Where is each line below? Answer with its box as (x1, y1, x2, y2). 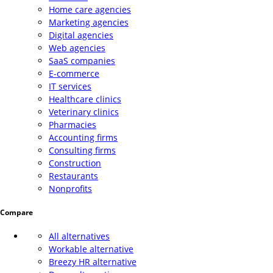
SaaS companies (49, 55, 115, 67)
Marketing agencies (49, 16, 129, 29)
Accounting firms (49, 132, 118, 144)
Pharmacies (49, 119, 96, 131)
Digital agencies (49, 29, 113, 41)
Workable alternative (49, 243, 133, 255)
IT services (49, 80, 91, 93)
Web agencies (49, 42, 105, 54)
